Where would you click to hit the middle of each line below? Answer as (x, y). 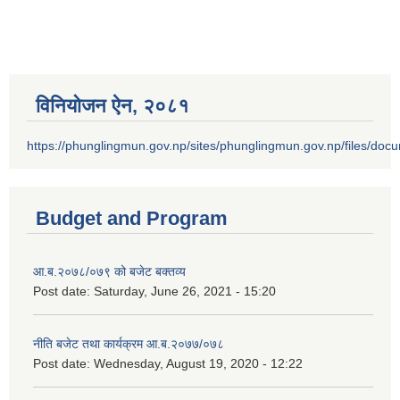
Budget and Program (132, 219)
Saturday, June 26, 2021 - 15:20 (185, 292)
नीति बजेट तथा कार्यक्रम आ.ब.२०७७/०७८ (129, 344)
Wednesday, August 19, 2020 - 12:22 (198, 364)
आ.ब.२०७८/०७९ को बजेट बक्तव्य (109, 272)
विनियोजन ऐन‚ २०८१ (112, 106)
